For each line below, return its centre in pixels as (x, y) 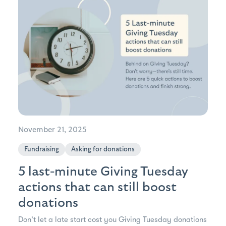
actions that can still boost (97, 187)
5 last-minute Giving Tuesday (103, 172)
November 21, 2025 (52, 130)
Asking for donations (103, 150)
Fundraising (42, 150)
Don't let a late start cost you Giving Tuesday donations (112, 220)
